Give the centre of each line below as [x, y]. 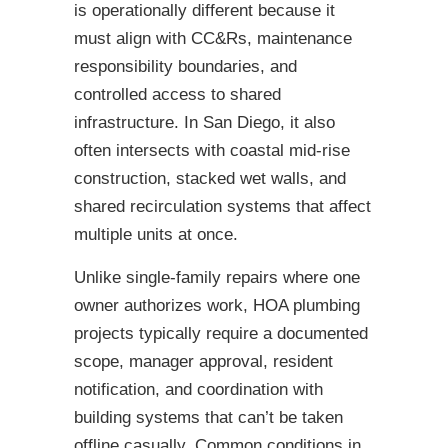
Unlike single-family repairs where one [217, 278]
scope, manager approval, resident [203, 362]
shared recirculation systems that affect [222, 207]
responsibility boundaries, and [185, 67]
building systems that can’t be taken [208, 418]
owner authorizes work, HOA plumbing [217, 306]
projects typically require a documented [221, 334]
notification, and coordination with [198, 390]
